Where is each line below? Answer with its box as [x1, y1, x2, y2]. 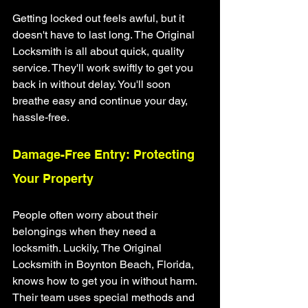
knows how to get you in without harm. [12, 274, 199, 287]
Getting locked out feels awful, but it [12, 12, 187, 25]
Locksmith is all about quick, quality [12, 45, 187, 58]
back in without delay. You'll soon [12, 78, 173, 91]
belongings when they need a [12, 225, 159, 238]
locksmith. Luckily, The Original [12, 241, 164, 254]
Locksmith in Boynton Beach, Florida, [12, 258, 197, 271]
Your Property [12, 171, 93, 186]
